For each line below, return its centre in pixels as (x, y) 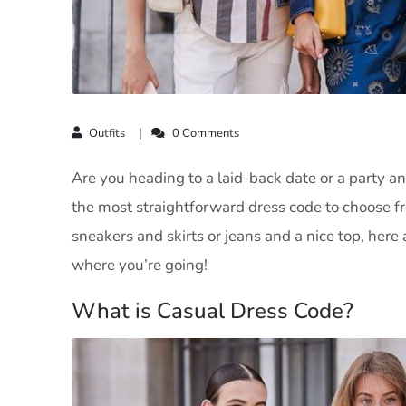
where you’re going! (140, 266)
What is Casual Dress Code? (213, 311)
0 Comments (205, 134)
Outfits (106, 134)
